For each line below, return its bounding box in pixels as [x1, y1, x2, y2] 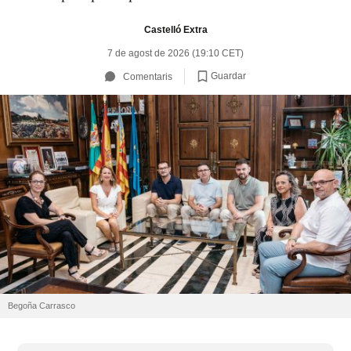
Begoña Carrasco [8, 301, 75, 311]
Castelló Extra [143, 24, 208, 35]
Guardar [211, 70, 246, 81]
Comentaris [123, 71, 172, 82]
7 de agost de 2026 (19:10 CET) [107, 48, 244, 59]
